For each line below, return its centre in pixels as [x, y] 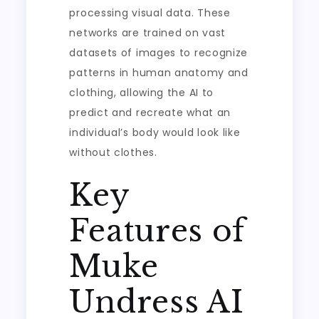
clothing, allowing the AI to [142, 93]
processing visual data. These [150, 13]
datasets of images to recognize [159, 53]
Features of [158, 231]
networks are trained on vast [148, 33]
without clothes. [113, 152]
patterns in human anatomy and [159, 73]
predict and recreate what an [150, 113]
